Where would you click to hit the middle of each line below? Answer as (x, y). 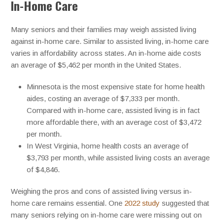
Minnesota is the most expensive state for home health (116, 87)
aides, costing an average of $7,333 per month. (103, 99)
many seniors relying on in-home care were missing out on (107, 215)
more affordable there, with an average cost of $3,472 (114, 122)
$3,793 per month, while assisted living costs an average (118, 158)
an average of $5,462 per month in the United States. (96, 65)
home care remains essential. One (68, 203)
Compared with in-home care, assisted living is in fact (113, 110)
